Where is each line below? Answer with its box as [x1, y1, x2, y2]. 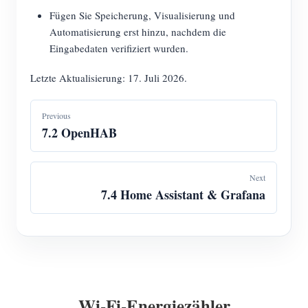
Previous [42, 110, 71, 121]
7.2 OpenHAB [42, 124, 117, 142]
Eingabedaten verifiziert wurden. [49, 41, 188, 55]
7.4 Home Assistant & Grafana [101, 186, 265, 203]
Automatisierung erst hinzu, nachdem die [49, 25, 226, 38]
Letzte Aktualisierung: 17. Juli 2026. [30, 71, 187, 85]
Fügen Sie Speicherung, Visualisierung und [49, 8, 235, 22]
